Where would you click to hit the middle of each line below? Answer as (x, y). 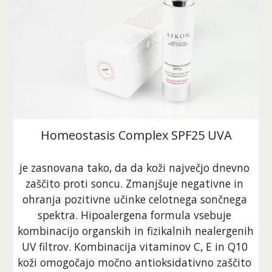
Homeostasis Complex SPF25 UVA (136, 135)
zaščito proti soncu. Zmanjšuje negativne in (134, 183)
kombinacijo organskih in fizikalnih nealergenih (136, 230)
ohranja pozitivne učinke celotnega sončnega (134, 199)
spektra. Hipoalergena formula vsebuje (134, 215)
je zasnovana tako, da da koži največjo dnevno (134, 167)
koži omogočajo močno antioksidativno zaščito (135, 262)
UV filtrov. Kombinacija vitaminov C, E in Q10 (134, 246)
